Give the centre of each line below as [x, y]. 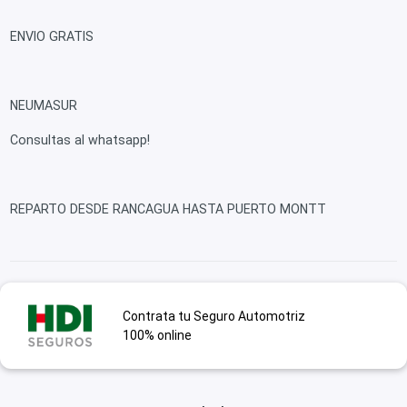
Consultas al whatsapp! [80, 139]
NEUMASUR [44, 105]
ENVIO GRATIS [52, 36]
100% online [157, 335]
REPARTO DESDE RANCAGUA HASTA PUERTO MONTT [169, 208]
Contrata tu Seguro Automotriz [213, 316]
